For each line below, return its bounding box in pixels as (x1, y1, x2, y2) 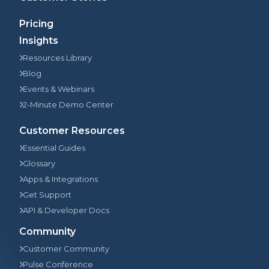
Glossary (23, 158, 55, 168)
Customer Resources (19, 124, 125, 136)
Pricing (19, 17, 53, 29)
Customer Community (23, 243, 109, 253)
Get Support (23, 189, 71, 199)
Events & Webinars (23, 83, 94, 94)
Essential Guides (23, 142, 85, 153)
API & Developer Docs (23, 205, 109, 215)
